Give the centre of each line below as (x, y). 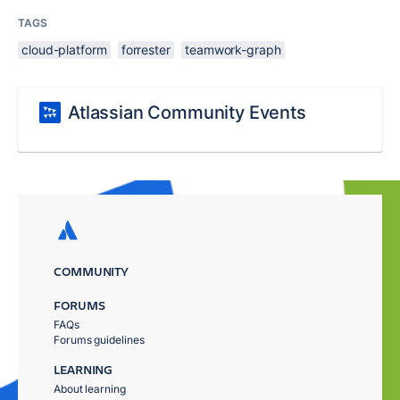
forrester (146, 50)
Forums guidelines (99, 340)
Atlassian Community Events (187, 112)
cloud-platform (64, 50)
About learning (90, 389)
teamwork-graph (233, 50)
